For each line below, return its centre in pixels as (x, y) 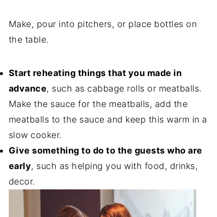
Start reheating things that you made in (95, 73)
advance (28, 88)
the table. (29, 39)
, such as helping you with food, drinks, (115, 166)
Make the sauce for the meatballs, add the (98, 104)
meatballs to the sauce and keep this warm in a (108, 119)
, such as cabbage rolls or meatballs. (124, 88)
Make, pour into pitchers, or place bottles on (103, 24)
